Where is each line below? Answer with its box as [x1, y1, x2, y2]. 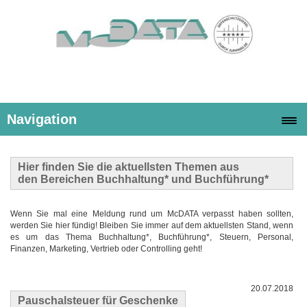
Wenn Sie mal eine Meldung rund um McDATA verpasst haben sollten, [10, 209, 293, 219]
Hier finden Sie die [18, 160, 112, 173]
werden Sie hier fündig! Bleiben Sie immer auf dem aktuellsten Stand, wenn [10, 221, 293, 231]
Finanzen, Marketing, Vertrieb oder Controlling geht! [10, 244, 202, 254]
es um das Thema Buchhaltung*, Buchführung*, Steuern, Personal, [10, 232, 293, 243]
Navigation [7, 112, 77, 127]
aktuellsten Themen [112, 160, 217, 173]
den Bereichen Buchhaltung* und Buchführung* [18, 173, 271, 185]
